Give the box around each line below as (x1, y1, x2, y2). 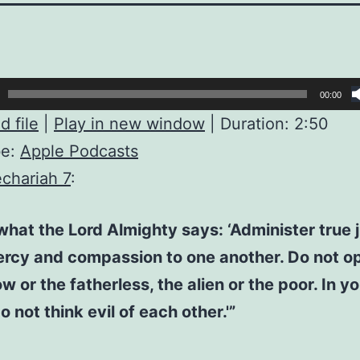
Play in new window (54, 114, 205, 133)
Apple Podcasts (20, 141, 138, 161)
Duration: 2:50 (220, 114, 329, 133)
